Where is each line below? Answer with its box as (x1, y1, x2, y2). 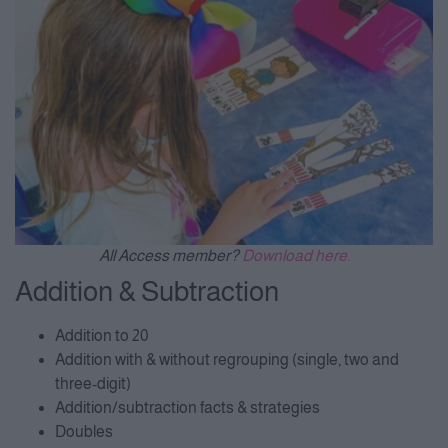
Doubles (55, 422, 113, 440)
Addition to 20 (55, 326, 148, 344)
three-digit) (55, 374, 131, 392)
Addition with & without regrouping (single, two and (55, 350, 399, 368)
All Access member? (98, 246, 242, 264)
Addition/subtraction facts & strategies (55, 398, 320, 416)
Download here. (241, 246, 350, 264)
